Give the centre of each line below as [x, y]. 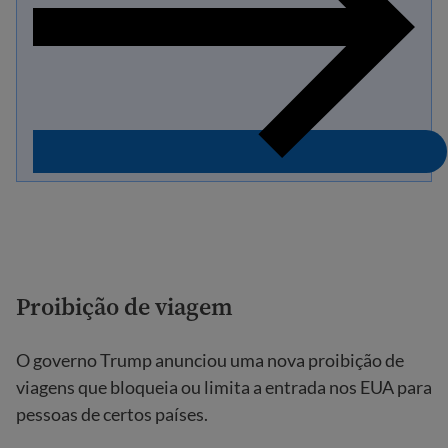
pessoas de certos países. [112, 414]
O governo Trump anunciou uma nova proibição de [210, 360]
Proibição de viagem [124, 307]
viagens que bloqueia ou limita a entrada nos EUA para [224, 387]
